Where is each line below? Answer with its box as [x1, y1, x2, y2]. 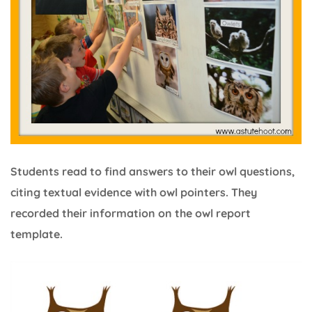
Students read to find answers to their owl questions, [10, 164, 295, 179]
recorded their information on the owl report [10, 206, 251, 221]
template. [10, 227, 63, 242]
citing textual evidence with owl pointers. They [10, 185, 257, 200]
